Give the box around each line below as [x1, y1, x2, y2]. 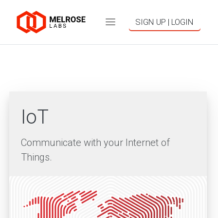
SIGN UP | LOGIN [135, 17, 194, 27]
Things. [21, 151, 52, 163]
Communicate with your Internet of [21, 137, 170, 149]
